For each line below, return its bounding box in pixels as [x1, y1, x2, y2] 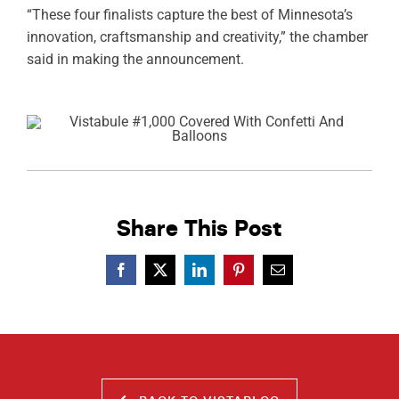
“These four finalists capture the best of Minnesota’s [26, 6, 353, 24]
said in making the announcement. [26, 51, 244, 69]
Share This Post [117, 215, 282, 242]
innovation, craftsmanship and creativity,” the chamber [26, 28, 368, 46]
